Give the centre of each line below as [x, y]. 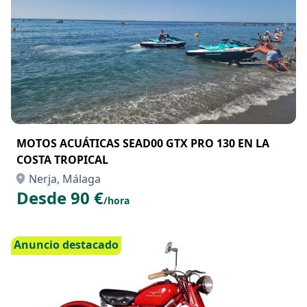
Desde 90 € [60, 198]
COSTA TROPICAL [62, 160]
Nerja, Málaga [65, 179]
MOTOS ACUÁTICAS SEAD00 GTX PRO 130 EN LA [143, 143]
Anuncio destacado [66, 245]
